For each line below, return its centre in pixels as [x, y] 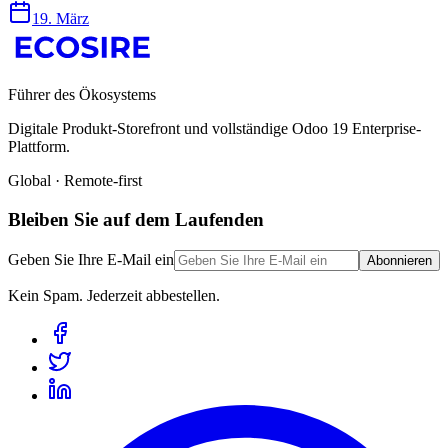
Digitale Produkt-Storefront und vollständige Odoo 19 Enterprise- [214, 129]
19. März [60, 19]
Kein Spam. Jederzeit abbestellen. [114, 295]
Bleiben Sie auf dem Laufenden [136, 219]
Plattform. [39, 147]
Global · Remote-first [75, 181]
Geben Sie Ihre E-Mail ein [91, 259]
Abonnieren [399, 260]
